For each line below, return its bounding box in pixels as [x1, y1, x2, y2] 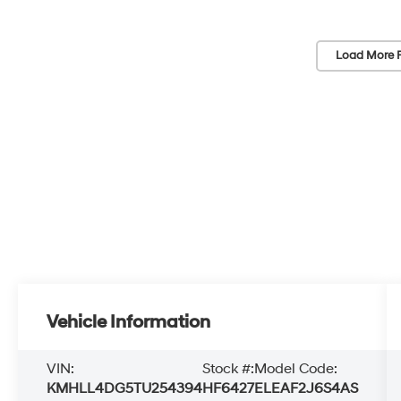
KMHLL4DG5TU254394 [47, 379, 203, 397]
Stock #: [202, 359, 255, 378]
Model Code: [254, 359, 338, 378]
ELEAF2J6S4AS [254, 379, 359, 397]
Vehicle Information [47, 311, 211, 333]
